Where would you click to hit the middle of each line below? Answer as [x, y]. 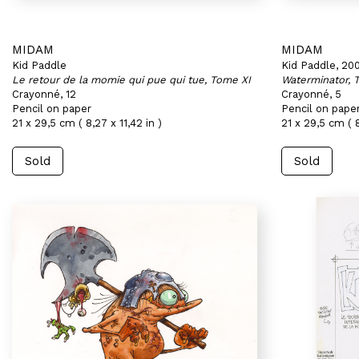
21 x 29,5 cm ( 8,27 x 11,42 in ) [87, 123]
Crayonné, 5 [311, 94]
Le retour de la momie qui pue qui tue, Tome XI [131, 80]
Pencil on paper [52, 109]
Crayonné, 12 [44, 94]
